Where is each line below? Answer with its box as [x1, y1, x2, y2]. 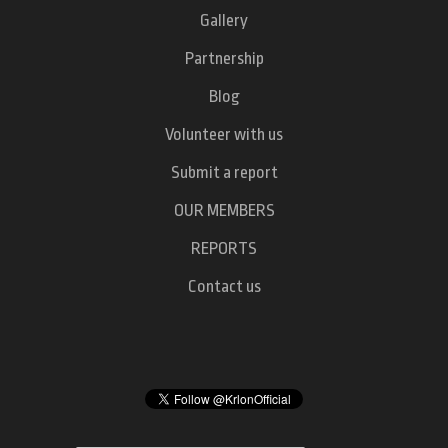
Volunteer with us [165, 124, 283, 144]
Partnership [184, 48, 264, 68]
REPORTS [191, 238, 257, 258]
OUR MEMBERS [173, 200, 275, 220]
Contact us [187, 276, 261, 296]
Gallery [200, 10, 248, 30]
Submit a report [170, 162, 278, 182]
